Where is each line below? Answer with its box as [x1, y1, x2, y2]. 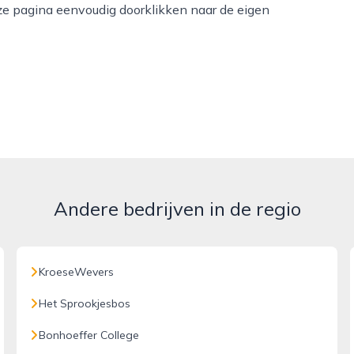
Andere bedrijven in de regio [53, 197, 301, 220]
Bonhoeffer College [39, 328, 140, 342]
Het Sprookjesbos [39, 296, 131, 311]
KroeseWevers [39, 265, 115, 279]
